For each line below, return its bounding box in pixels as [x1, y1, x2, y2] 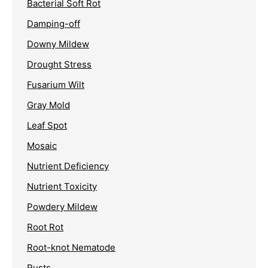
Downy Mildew [27, 38, 89, 50]
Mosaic [27, 140, 57, 152]
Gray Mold [27, 99, 70, 111]
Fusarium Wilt [27, 79, 84, 91]
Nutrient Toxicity [27, 181, 97, 193]
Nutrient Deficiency [27, 160, 109, 172]
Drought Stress [27, 59, 92, 71]
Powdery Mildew [27, 201, 98, 213]
